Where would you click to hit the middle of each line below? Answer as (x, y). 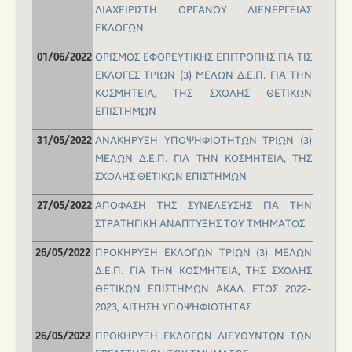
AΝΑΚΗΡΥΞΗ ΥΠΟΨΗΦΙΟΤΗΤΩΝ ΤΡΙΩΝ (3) (203, 141)
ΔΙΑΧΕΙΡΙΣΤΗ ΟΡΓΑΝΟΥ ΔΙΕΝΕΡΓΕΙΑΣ (203, 11)
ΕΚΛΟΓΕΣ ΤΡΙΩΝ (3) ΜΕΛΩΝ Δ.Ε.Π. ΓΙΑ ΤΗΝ (203, 76)
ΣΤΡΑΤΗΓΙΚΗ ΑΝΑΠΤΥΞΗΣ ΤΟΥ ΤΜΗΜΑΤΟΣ (200, 224)
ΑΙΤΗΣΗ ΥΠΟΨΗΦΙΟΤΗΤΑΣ (187, 308)
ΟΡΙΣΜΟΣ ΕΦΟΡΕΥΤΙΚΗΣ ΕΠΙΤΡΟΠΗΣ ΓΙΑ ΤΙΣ (203, 58)
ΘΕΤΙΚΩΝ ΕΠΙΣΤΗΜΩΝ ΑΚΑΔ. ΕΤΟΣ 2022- (203, 290)
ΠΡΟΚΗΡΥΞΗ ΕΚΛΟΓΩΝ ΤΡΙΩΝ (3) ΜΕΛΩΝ (203, 253)
